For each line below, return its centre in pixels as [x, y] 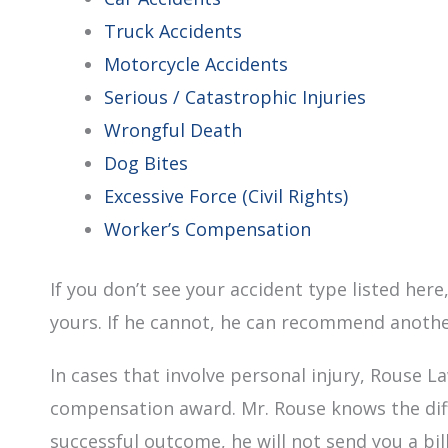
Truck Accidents [173, 31]
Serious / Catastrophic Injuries [235, 97]
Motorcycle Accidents [196, 64]
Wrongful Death [173, 130]
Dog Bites [146, 163]
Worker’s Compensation [207, 229]
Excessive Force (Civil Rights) [226, 196]
